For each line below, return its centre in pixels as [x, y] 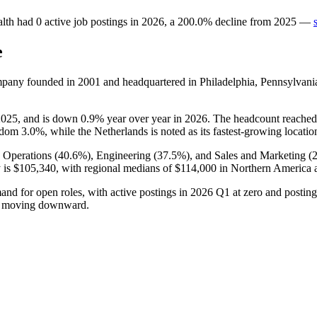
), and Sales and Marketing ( [249, 155]
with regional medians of [117, 168]
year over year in [144, 118]
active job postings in [92, 21]
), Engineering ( [122, 155]
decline [231, 21]
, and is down [49, 118]
